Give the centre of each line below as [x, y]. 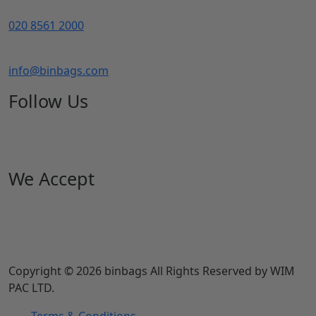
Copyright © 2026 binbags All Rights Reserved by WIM [152, 271]
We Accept [51, 178]
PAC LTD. [31, 287]
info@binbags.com [59, 70]
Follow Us [48, 101]
